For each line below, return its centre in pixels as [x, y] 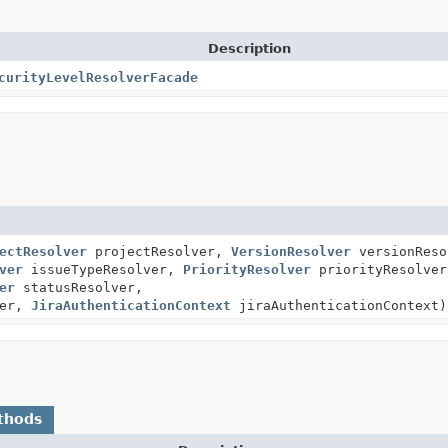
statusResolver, [79, 287]
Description [249, 48]
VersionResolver [291, 251]
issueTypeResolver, [103, 269]
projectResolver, [159, 251]
